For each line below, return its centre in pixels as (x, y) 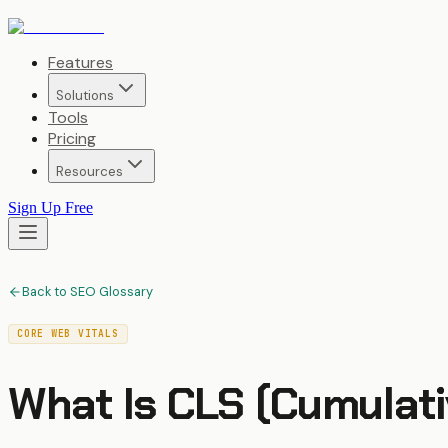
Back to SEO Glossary (87, 291)
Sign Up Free (50, 207)
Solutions (85, 95)
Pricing (72, 138)
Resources (89, 171)
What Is (88, 404)
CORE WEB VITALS (68, 334)
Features (80, 62)
